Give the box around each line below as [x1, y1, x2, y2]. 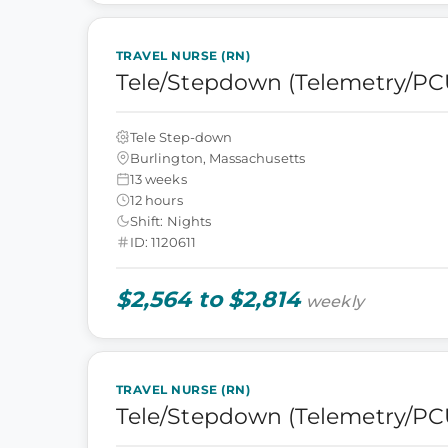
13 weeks [130, 170, 187, 187]
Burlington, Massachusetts [130, 149, 305, 166]
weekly [306, 292, 364, 311]
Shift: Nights [130, 212, 211, 229]
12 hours [130, 191, 183, 208]
